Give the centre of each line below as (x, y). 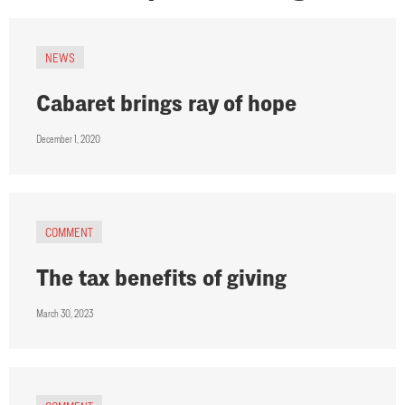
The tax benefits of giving (161, 277)
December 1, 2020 (68, 138)
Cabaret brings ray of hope (166, 102)
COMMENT (69, 231)
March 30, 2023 (65, 313)
